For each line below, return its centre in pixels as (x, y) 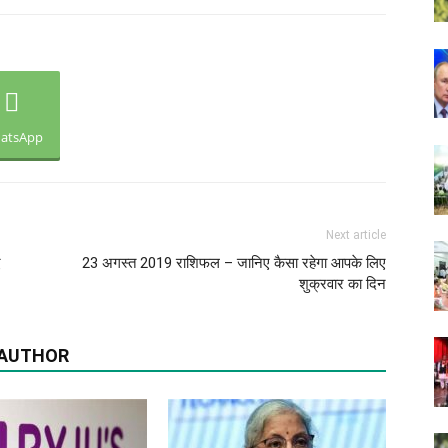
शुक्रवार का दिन (342, 284)
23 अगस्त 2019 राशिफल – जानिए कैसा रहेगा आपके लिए (234, 263)
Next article (356, 235)
